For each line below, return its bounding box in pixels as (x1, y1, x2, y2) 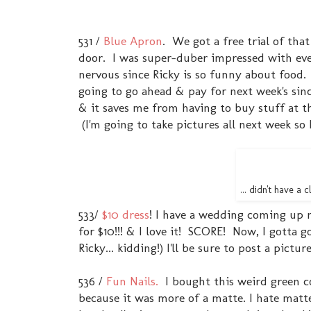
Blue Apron (103, 33, 162, 48)
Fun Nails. (103, 274, 158, 289)
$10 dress (102, 207, 149, 222)
